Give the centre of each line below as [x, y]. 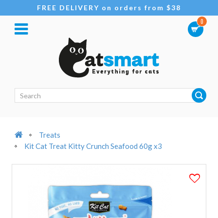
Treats [50, 135]
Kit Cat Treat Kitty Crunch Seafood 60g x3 [93, 146]
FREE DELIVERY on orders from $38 [109, 8]
